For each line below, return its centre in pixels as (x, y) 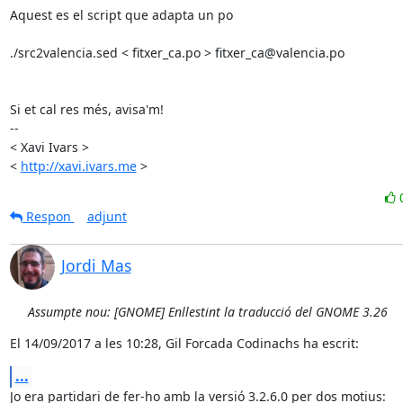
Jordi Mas (96, 265)
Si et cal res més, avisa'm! (86, 109)
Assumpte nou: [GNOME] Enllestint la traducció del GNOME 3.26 (207, 312)
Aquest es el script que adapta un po (121, 15)
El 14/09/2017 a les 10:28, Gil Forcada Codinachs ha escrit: (184, 343)
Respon (48, 216)
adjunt (107, 216)
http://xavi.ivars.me (78, 166)
